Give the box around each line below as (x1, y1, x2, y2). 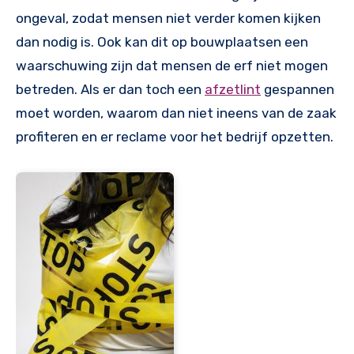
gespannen (261, 81, 334, 97)
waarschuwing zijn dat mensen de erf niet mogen (16, 57, 328, 73)
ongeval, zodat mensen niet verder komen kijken (16, 9, 321, 26)
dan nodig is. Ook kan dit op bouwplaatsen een (16, 33, 308, 50)
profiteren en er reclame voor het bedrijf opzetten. (16, 128, 333, 145)
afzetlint (205, 81, 261, 97)
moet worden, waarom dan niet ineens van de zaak (16, 104, 337, 121)
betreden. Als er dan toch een (16, 81, 205, 97)
